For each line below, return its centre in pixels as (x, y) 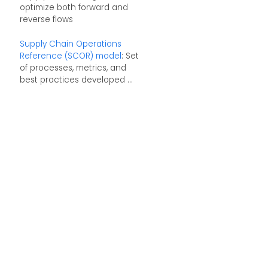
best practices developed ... (76, 80)
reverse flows (46, 19)
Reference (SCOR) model (70, 56)
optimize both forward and (74, 7)
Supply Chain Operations (70, 44)
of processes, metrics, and (73, 68)
